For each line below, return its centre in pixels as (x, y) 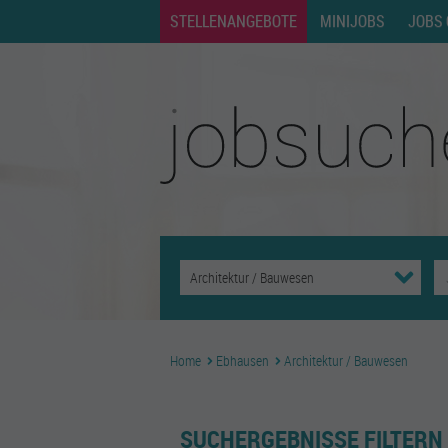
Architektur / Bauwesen (346, 360)
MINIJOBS (352, 21)
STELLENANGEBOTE (233, 21)
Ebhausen (242, 360)
